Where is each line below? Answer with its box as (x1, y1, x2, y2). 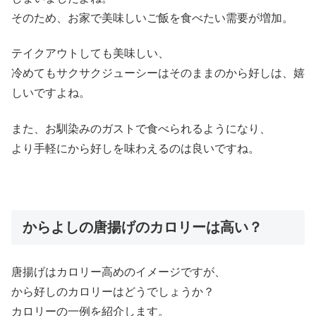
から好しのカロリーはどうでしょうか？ (11, 285, 214, 298)
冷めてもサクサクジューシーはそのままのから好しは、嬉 (11, 67, 305, 80)
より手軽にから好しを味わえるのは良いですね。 (11, 142, 260, 154)
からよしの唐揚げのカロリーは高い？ (23, 219, 262, 235)
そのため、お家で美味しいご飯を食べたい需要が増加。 (11, 12, 293, 25)
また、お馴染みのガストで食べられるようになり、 (11, 122, 271, 135)
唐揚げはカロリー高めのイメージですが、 (11, 265, 226, 278)
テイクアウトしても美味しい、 (11, 47, 169, 60)
